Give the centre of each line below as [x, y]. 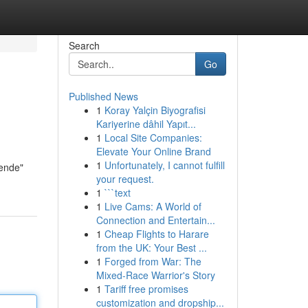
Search [84, 45]
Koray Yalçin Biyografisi [155, 110]
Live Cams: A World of [153, 206]
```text [117, 192]
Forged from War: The [153, 261]
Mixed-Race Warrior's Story [155, 275]
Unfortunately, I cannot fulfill [164, 165]
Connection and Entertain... [155, 220]
